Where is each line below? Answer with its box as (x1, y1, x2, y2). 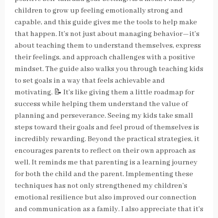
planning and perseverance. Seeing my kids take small (15, 111, 193, 120)
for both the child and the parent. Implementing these (15, 170, 193, 179)
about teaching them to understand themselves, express (15, 41, 201, 50)
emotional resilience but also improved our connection (15, 193, 197, 202)
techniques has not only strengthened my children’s (15, 182, 187, 190)
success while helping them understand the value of (15, 100, 188, 109)
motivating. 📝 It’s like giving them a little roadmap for (15, 88, 194, 97)
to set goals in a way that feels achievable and (15, 76, 165, 85)
